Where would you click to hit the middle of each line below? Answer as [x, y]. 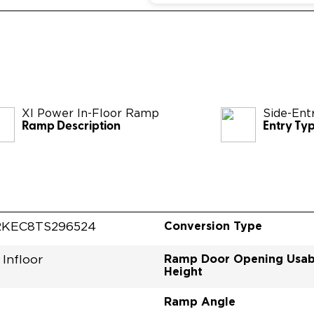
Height [183, 271]
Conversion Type [213, 225]
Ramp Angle [200, 301]
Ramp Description [71, 126]
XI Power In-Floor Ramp [91, 113]
